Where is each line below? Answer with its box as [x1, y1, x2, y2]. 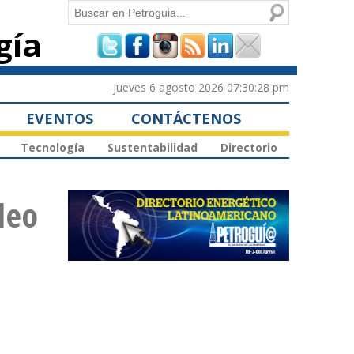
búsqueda [68, 71, 157, 104]
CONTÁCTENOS [131, 108, 241, 128]
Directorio [220, 140, 277, 156]
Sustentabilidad [107, 140, 198, 156]
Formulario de [68, 28, 205, 61]
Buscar [68, 2, 107, 17]
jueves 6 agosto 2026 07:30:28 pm [113, 79, 289, 95]
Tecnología [21, 140, 85, 156]
